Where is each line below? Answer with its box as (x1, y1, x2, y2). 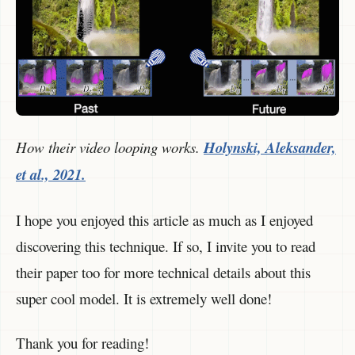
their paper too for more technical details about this (16, 261, 311, 282)
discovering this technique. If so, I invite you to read (16, 235, 315, 256)
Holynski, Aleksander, (204, 137, 336, 158)
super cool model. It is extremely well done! (16, 288, 272, 308)
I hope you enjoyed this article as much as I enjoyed (16, 209, 313, 230)
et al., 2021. (16, 164, 86, 185)
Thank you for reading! (16, 333, 149, 353)
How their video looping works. (16, 137, 204, 158)
